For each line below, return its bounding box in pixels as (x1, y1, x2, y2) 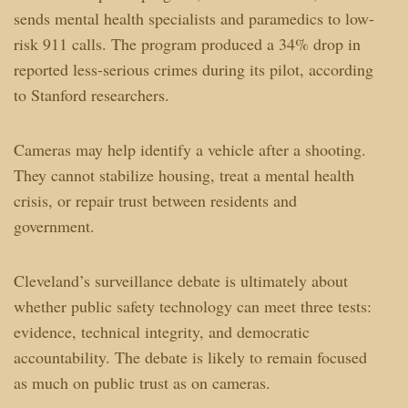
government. (13, 214, 95, 237)
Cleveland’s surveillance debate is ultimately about (13, 269, 348, 291)
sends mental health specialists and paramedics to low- (13, 6, 374, 29)
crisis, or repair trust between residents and (13, 189, 297, 211)
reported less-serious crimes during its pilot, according (13, 57, 373, 80)
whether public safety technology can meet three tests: (13, 294, 372, 317)
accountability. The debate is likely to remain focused (13, 345, 367, 368)
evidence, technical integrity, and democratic (13, 320, 310, 342)
